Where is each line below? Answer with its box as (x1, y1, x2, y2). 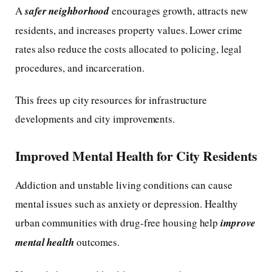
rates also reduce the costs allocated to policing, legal (15, 42, 242, 56)
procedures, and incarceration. (15, 61, 144, 75)
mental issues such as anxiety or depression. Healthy (15, 197, 238, 211)
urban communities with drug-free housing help (15, 216, 221, 230)
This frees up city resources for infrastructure (15, 93, 208, 107)
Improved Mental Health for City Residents (15, 146, 257, 165)
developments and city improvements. (15, 112, 175, 126)
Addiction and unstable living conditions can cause (15, 178, 233, 192)
